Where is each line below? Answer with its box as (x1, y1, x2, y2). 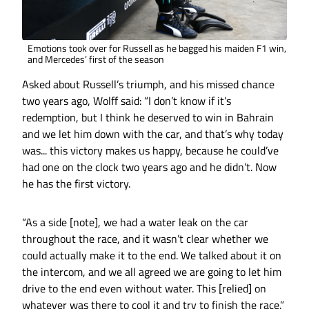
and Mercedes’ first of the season (28, 52, 164, 67)
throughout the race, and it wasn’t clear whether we (22, 230, 268, 248)
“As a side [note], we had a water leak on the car (22, 214, 248, 231)
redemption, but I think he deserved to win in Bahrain (22, 109, 274, 126)
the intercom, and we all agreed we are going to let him (22, 263, 281, 281)
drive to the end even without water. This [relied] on (22, 280, 266, 297)
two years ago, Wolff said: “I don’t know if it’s (22, 92, 231, 110)
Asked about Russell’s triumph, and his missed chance (22, 76, 275, 93)
